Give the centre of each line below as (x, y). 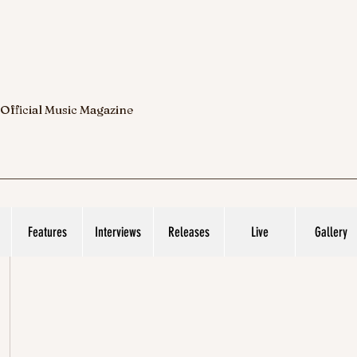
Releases (189, 232)
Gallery (331, 232)
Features (47, 232)
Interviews (118, 232)
